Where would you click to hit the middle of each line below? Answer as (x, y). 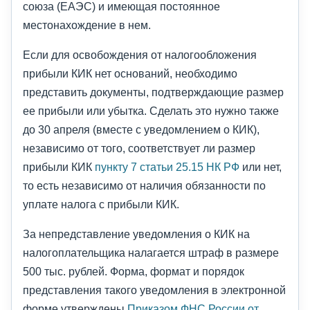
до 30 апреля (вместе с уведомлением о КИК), (141, 130)
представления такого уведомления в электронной (154, 290)
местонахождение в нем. (87, 25)
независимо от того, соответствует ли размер (139, 148)
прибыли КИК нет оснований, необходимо (130, 74)
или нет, (261, 167)
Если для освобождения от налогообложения (140, 55)
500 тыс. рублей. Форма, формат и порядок (134, 272)
